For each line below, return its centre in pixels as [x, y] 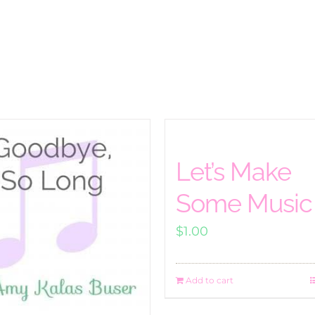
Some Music [244, 204]
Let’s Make [233, 172]
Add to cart [210, 281]
